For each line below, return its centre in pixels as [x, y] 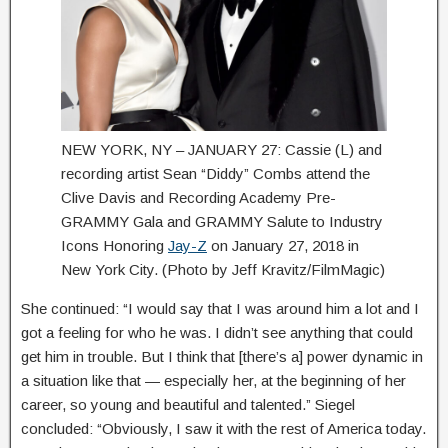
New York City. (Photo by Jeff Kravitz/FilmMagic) [223, 269]
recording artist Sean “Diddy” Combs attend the [215, 173]
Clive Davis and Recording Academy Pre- [198, 197]
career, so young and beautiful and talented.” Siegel [188, 404]
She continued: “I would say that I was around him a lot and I [220, 308]
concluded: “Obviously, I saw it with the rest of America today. [223, 428]
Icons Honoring [114, 245]
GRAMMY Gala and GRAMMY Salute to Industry [222, 221]
